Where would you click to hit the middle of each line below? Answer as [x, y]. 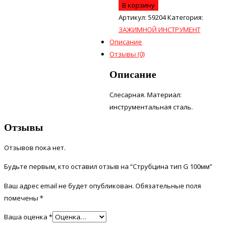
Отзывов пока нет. [35, 148]
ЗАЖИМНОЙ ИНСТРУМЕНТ [159, 29]
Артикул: [133, 17]
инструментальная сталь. [151, 107]
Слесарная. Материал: [146, 94]
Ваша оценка [26, 217]
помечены [22, 198]
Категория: [185, 17]
